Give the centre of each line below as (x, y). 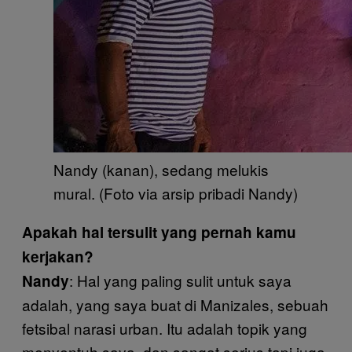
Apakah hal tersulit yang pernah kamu (159, 232)
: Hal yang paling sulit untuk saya (180, 280)
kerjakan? (58, 257)
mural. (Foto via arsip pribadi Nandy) (176, 193)
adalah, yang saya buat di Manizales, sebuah (175, 304)
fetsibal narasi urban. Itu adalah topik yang (165, 328)
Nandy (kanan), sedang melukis (161, 169)
